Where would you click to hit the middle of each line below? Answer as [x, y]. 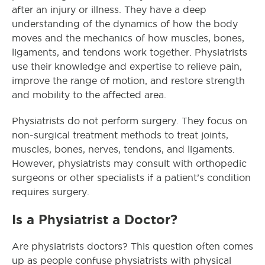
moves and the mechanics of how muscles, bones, [128, 38]
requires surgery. [51, 192]
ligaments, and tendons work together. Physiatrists [130, 52]
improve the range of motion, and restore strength [128, 81]
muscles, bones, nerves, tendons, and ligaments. [123, 149]
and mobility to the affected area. [89, 95]
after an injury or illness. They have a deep [109, 10]
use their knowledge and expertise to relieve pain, [127, 67]
